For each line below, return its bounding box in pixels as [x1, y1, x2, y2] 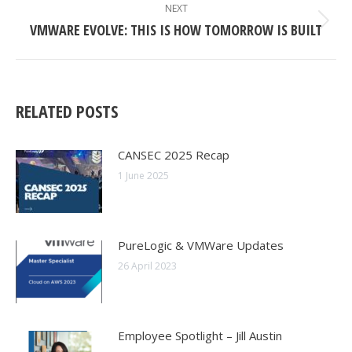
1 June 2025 [118, 169, 169, 182]
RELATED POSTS [16, 99, 118, 123]
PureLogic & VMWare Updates [118, 237, 284, 253]
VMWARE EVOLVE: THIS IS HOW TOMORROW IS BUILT [30, 20, 322, 39]
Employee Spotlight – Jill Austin [118, 328, 282, 343]
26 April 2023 [118, 259, 177, 273]
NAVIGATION [16, 2, 120, 30]
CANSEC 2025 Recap [118, 147, 229, 163]
